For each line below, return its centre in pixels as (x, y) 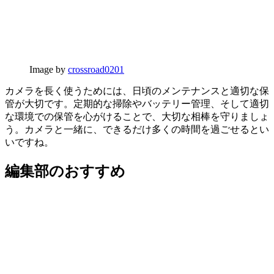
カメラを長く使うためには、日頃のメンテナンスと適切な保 (137, 91)
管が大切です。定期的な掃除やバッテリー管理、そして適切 (137, 103)
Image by (49, 69)
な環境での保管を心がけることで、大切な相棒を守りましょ (137, 116)
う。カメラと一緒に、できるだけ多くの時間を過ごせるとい (137, 129)
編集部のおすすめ (65, 171)
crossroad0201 (96, 69)
